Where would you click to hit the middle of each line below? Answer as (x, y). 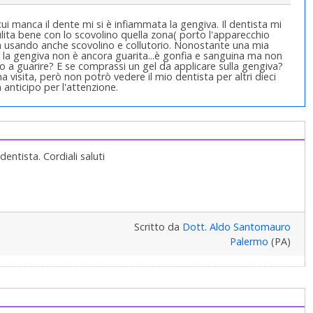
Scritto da (158, 227)
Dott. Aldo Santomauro (236, 227)
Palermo (249, 242)
